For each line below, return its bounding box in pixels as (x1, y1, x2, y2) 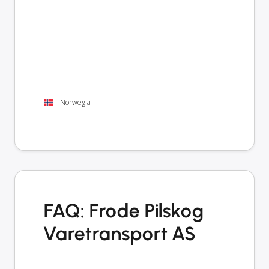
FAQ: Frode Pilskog (44, 199, 205, 222)
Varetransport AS (44, 222, 196, 245)
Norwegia (60, 97, 91, 108)
